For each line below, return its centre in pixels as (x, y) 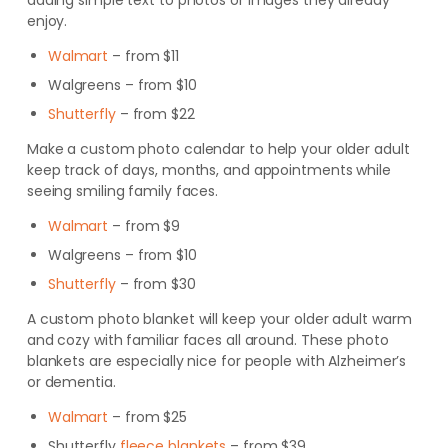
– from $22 (155, 114)
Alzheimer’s (367, 361)
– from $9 (144, 226)
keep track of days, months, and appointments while (208, 170)
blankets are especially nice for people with (177, 361)
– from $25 (148, 417)
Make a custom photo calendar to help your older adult (218, 149)
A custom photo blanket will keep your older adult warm (219, 319)
